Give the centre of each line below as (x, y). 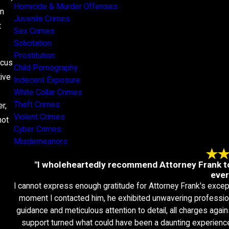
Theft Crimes (37, 105)
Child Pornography (45, 68)
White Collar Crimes (48, 92)
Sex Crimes (34, 31)
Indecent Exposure (47, 80)
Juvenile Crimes (42, 19)
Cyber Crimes (37, 129)
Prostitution (34, 55)
